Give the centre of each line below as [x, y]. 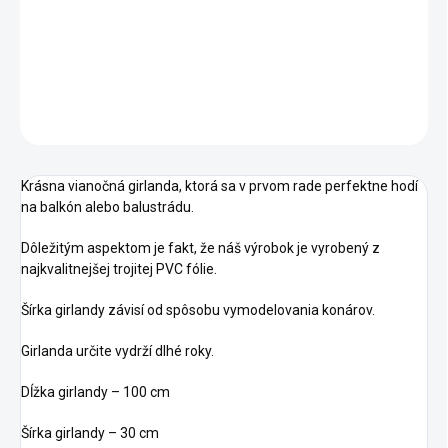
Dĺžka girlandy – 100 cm [95, 392]
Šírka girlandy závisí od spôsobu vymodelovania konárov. [198, 310]
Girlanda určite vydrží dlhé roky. [117, 351]
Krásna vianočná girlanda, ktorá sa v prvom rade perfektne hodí [219, 186]
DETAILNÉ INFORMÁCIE [85, 80]
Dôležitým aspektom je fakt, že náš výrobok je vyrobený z [200, 248]
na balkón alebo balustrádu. [107, 207]
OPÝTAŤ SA [79, 124]
